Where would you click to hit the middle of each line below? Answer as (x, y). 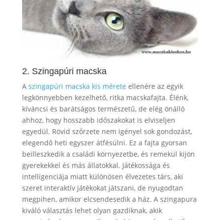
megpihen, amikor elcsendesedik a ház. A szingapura (109, 199)
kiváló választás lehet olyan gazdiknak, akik (92, 210)
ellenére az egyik (154, 86)
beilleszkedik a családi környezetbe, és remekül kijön (108, 154)
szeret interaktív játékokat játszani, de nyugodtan (102, 188)
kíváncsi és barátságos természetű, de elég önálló (103, 109)
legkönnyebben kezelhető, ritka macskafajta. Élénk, (105, 97)
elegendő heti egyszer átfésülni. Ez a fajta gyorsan (104, 142)
